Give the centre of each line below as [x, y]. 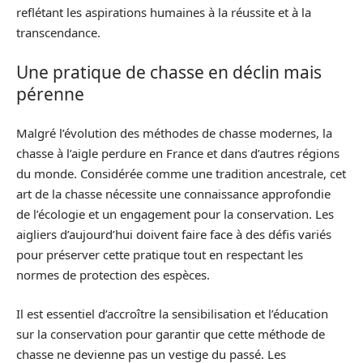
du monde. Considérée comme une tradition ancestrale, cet [181, 174]
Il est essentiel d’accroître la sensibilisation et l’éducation [172, 313]
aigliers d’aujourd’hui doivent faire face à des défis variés [174, 235]
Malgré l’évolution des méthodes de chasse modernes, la [174, 133]
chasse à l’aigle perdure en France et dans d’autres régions [178, 154]
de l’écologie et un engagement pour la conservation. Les [175, 214]
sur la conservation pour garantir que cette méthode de [171, 333]
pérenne [50, 94]
